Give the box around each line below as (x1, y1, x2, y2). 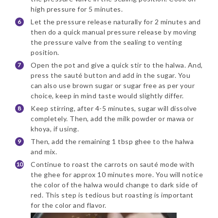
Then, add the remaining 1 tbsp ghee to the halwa (31, 137, 194, 146)
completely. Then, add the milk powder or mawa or (31, 114, 194, 123)
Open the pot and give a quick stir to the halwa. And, (31, 61, 203, 70)
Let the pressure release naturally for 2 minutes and (31, 18, 200, 26)
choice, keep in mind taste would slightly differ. (31, 91, 184, 100)
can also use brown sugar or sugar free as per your (31, 81, 195, 90)
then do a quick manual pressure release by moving (31, 28, 197, 36)
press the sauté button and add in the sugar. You (31, 71, 190, 80)
